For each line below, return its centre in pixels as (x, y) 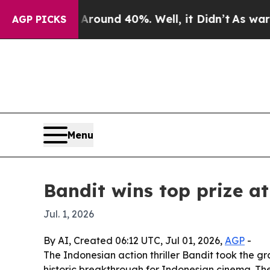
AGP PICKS (39, 19)
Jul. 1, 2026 (69, 214)
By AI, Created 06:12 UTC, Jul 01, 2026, (134, 240)
